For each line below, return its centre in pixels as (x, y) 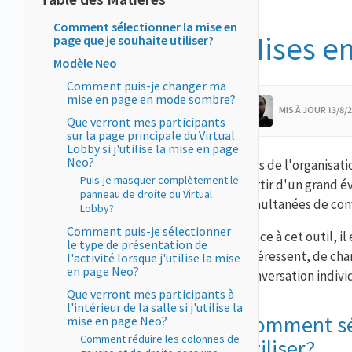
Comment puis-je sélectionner (149, 231)
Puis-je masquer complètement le (159, 180)
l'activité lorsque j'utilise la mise (154, 258)
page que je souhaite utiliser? (134, 40)
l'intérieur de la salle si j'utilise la (155, 307)
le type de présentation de (137, 244)
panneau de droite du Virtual (146, 194)
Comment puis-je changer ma (147, 86)
